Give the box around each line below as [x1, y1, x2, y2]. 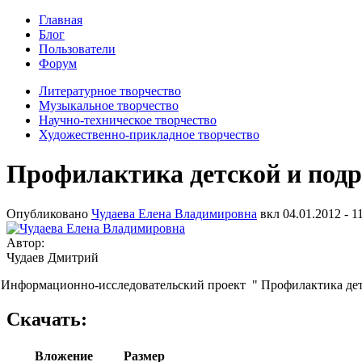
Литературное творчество [39, 84, 181, 98]
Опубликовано [6, 206, 91, 221]
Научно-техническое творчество [39, 113, 217, 127]
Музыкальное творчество [39, 99, 179, 112]
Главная [39, 13, 82, 27]
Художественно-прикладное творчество [39, 128, 259, 141]
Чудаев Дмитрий [6, 250, 99, 264]
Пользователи [39, 42, 116, 56]
